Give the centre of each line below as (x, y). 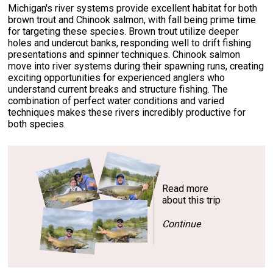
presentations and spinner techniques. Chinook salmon (124, 55)
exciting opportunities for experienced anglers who (117, 78)
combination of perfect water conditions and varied (116, 101)
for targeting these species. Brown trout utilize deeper (124, 32)
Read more (186, 188)
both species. (37, 124)
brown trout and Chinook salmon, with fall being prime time (132, 20)
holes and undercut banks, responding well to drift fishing (130, 43)
